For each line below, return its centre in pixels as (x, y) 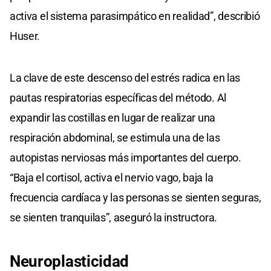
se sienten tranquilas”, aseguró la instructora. (113, 218)
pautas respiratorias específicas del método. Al (118, 98)
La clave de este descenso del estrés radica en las (125, 78)
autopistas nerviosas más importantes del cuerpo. (126, 158)
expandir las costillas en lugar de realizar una (113, 118)
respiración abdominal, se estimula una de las (115, 138)
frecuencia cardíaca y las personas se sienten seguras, (135, 198)
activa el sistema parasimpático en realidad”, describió (135, 16)
